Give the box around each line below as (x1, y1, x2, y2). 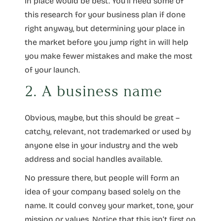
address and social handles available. (25, 154, 162, 164)
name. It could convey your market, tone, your (25, 200, 193, 210)
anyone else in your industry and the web (25, 140, 178, 150)
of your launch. (25, 65, 80, 74)
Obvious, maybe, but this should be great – (25, 112, 180, 122)
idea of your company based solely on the (25, 186, 181, 196)
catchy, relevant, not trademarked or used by (25, 126, 191, 136)
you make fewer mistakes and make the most (25, 51, 192, 61)
